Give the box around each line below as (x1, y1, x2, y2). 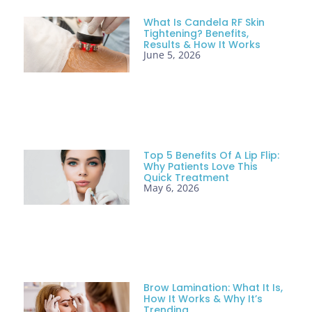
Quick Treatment (143, 170, 230, 185)
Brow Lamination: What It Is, (143, 281, 283, 295)
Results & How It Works (143, 38, 261, 52)
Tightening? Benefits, (143, 26, 249, 41)
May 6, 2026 (143, 180, 200, 194)
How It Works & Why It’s (143, 292, 263, 306)
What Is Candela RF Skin (143, 15, 265, 30)
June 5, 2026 (143, 48, 201, 62)
